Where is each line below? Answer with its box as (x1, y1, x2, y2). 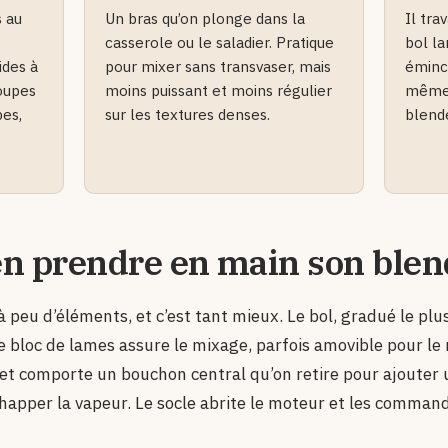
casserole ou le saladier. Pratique (105, 31, 334, 52)
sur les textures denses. (105, 103, 270, 124)
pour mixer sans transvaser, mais (105, 55, 331, 76)
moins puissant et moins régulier (105, 79, 332, 100)
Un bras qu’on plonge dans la (105, 7, 305, 28)
